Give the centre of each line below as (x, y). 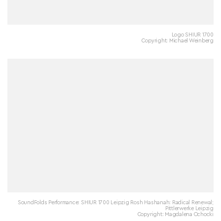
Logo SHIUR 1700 (192, 35)
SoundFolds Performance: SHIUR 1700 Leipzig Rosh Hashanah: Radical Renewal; (115, 203)
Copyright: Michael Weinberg (178, 40)
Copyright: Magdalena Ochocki (175, 215)
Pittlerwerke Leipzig (189, 209)
